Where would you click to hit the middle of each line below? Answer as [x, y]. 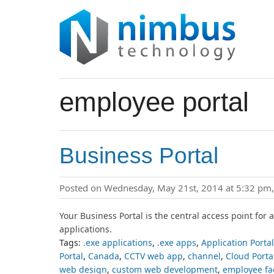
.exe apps [177, 242]
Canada [104, 256]
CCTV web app [154, 256]
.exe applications [118, 242]
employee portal [154, 102]
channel [204, 256]
